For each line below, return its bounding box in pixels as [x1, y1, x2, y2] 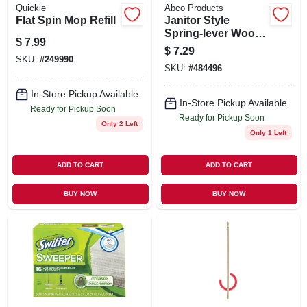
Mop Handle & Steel [164, 40, 267, 52]
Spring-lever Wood [164, 27, 262, 39]
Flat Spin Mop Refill [15, 14, 116, 26]
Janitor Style [164, 14, 230, 26]
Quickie [15, 3, 46, 13]
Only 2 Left [101, 119, 138, 127]
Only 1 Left [249, 128, 286, 136]
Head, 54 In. [164, 53, 225, 65]
